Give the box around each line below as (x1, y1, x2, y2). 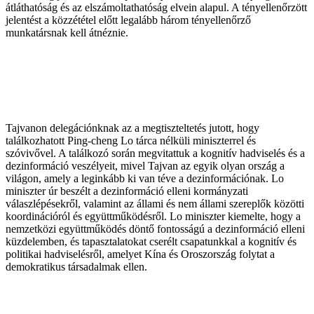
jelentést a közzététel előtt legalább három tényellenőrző (6, 13, 251, 26)
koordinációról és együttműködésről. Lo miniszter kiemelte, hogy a (6, 210, 301, 222)
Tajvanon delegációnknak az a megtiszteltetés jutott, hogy (6, 121, 259, 134)
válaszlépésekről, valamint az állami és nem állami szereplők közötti (6, 197, 304, 210)
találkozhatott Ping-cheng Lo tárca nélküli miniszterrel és (6, 134, 256, 146)
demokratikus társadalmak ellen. (6, 260, 147, 273)
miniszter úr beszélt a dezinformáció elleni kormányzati (6, 184, 248, 197)
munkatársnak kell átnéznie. (6, 26, 128, 39)
